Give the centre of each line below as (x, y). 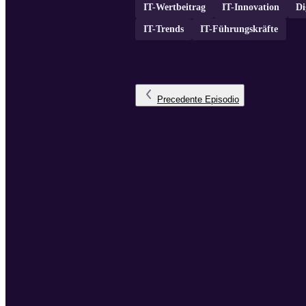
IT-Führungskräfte (239, 29)
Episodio (222, 100)
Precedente (180, 100)
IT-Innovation (251, 8)
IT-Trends (164, 29)
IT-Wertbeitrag (175, 8)
